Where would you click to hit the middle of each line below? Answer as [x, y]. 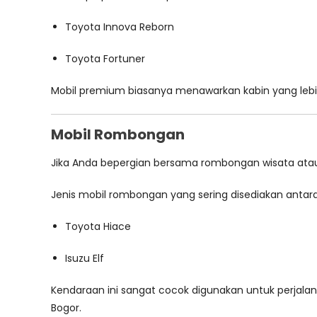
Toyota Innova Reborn [120, 27]
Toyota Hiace [98, 226]
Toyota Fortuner [105, 59]
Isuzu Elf [85, 258]
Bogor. [66, 308]
